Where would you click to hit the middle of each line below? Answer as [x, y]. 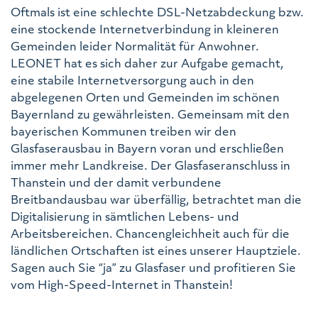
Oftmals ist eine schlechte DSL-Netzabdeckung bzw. [157, 11]
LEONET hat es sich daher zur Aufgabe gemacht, [147, 62]
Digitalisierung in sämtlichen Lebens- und [125, 216]
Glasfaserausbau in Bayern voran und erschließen [147, 148]
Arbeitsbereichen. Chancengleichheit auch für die [150, 233]
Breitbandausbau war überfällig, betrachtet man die [156, 199]
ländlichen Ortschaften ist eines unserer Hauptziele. [156, 250]
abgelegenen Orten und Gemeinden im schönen [145, 97]
